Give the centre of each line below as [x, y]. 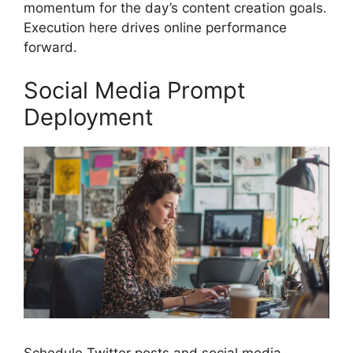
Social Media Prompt [135, 91]
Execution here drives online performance [155, 27]
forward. [50, 47]
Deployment [89, 117]
